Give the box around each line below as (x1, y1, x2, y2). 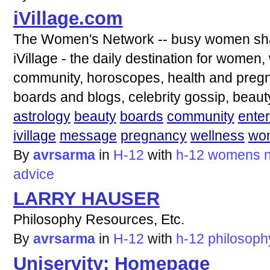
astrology (13, 108, 71, 124)
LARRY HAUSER (13, 188, 160, 210)
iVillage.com (13, 7, 123, 29)
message (59, 127, 117, 143)
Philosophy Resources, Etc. (13, 212, 184, 228)
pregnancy (120, 127, 187, 143)
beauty (74, 108, 116, 124)
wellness (190, 127, 245, 143)
